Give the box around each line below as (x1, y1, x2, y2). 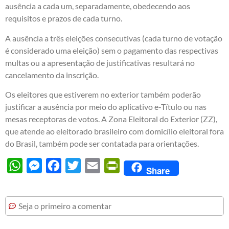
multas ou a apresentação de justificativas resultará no (5, 57, 195, 67)
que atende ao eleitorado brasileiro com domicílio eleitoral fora (5, 126, 224, 136)
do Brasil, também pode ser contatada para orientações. (5, 139, 199, 149)
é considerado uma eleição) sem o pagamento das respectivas (5, 45, 218, 55)
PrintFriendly (120, 161, 167, 171)
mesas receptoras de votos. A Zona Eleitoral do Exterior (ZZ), (5, 114, 217, 124)
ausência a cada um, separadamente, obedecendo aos (5, 1, 190, 11)
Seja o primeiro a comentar (18, 201, 111, 211)
